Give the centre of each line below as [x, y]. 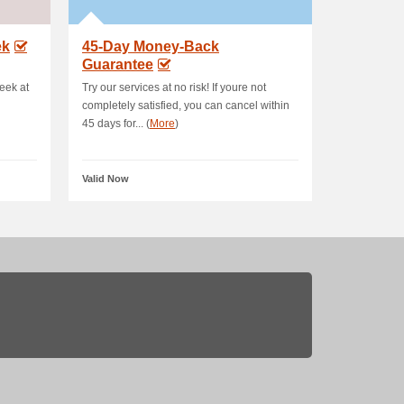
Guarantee [118, 64]
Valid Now [106, 179]
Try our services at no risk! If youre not [174, 87]
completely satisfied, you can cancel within [186, 106]
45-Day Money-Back [151, 46]
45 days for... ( [116, 124]
